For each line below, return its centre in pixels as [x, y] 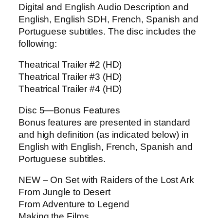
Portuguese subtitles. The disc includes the [107, 31]
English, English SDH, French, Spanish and [109, 19]
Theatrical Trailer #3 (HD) [70, 77]
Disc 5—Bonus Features [69, 110]
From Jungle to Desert [64, 192]
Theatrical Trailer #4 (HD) [70, 89]
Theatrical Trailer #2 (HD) [70, 65]
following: [38, 43]
